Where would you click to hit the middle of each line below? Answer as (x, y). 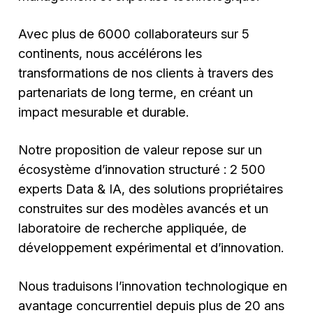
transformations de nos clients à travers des (146, 73)
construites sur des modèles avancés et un (144, 209)
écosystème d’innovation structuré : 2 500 (142, 169)
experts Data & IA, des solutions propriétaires (151, 189)
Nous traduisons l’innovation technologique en (153, 285)
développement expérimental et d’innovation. (151, 248)
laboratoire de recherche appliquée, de (133, 228)
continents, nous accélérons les (110, 53)
